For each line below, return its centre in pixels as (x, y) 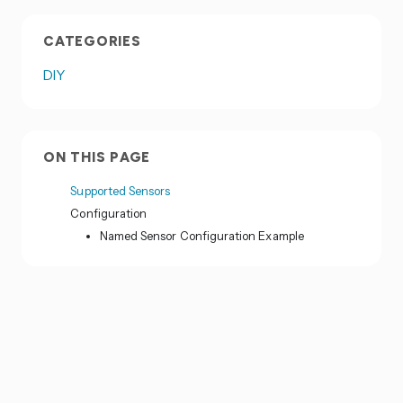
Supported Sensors (121, 190)
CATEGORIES (92, 41)
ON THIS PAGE (97, 158)
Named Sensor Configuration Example (201, 235)
